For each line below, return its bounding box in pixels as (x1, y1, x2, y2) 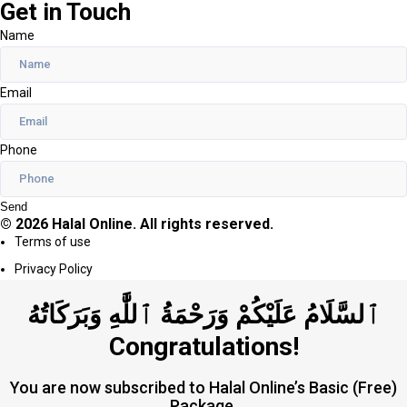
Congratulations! (108, 332, 299, 362)
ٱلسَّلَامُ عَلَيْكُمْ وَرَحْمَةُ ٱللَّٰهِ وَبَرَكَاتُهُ (26, 300, 381, 330)
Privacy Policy (15, 262, 93, 277)
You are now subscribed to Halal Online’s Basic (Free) (10, 378, 397, 397)
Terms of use (15, 234, 91, 250)
